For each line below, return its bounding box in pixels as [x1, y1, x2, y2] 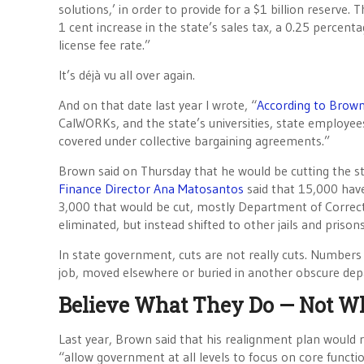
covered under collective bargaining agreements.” [58, 132, 330, 149]
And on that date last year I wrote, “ [58, 97, 257, 113]
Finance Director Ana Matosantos [58, 180, 244, 197]
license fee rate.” [58, 37, 150, 53]
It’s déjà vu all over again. [58, 67, 195, 83]
